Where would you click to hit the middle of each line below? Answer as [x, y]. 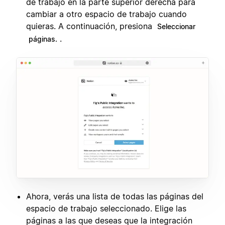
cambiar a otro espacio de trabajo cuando [106, 14]
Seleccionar [176, 26]
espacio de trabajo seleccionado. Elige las [106, 208]
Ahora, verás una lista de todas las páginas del [115, 196]
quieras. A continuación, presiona [90, 26]
